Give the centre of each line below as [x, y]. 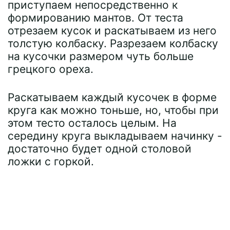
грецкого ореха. [51, 69]
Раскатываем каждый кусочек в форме [112, 97]
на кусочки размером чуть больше [101, 56]
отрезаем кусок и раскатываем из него [112, 30]
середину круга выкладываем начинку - [115, 136]
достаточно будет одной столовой [100, 148]
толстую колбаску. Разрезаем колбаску [113, 43]
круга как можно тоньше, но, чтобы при [113, 110]
